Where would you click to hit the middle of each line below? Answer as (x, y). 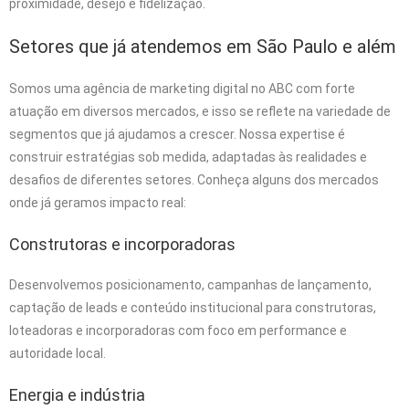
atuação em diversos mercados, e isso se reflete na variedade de (200, 111)
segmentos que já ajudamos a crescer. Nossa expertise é (177, 134)
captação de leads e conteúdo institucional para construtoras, (193, 307)
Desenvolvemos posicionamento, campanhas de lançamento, (190, 284)
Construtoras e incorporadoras (122, 244)
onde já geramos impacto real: (98, 202)
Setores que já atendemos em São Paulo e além (203, 46)
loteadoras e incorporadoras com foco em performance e (178, 330)
